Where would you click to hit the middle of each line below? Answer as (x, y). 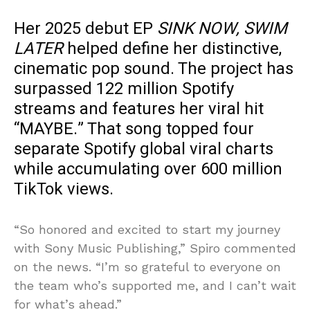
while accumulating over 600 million (148, 169)
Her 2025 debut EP (85, 28)
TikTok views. (64, 189)
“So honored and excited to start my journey (147, 229)
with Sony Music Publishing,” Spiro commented (155, 248)
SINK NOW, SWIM (222, 28)
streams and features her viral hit (139, 109)
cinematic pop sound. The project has (154, 69)
